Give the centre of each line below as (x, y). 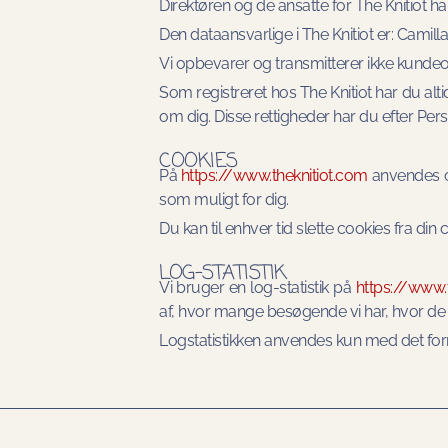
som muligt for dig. (224, 200)
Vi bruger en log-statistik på (257, 288)
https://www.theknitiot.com (274, 176)
